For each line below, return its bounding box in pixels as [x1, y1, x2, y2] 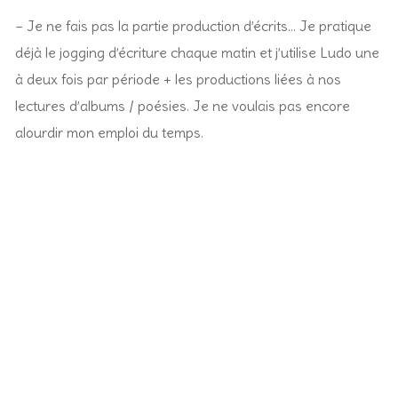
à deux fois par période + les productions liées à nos [15, 69, 341, 88]
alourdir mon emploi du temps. [15, 123, 203, 141]
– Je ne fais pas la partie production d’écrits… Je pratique [15, 16, 371, 35]
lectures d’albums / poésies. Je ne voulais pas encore [15, 96, 350, 115]
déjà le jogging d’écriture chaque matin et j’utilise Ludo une [15, 43, 379, 61]
